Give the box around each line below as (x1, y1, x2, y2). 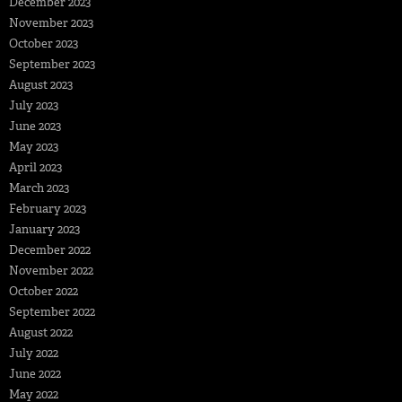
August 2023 (9, 76, 73, 92)
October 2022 (9, 283, 78, 299)
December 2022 (9, 241, 91, 258)
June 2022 (9, 365, 61, 381)
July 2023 (9, 97, 58, 113)
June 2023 (9, 118, 61, 134)
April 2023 (9, 159, 62, 175)
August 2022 (9, 324, 73, 340)
